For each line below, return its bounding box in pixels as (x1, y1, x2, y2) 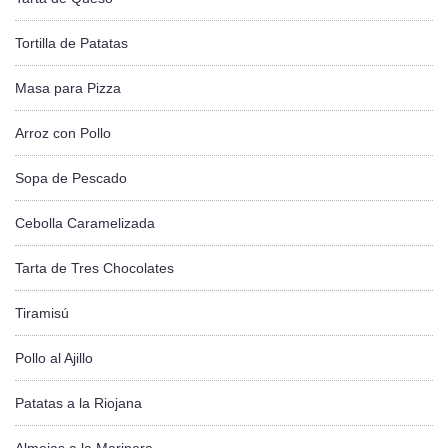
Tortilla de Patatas (15, 34, 128, 51)
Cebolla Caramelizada (15, 214, 155, 231)
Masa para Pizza (15, 79, 121, 96)
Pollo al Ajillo (15, 349, 93, 366)
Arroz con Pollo (15, 124, 111, 141)
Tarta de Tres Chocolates (15, 259, 174, 276)
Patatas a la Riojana (15, 394, 142, 411)
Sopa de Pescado (15, 169, 127, 186)
